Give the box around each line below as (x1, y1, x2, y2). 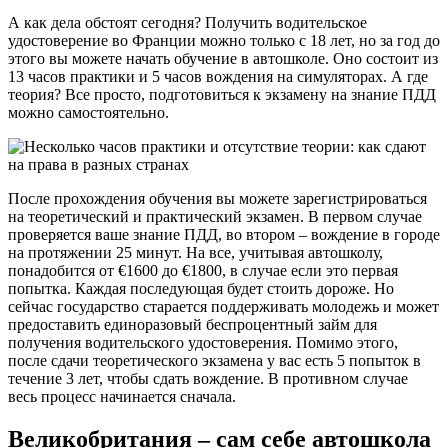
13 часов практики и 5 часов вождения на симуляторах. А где (8, 68, 428, 86)
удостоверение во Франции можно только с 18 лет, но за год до (8, 32, 440, 50)
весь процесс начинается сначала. (8, 388, 236, 406)
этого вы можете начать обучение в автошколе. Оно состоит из (8, 50, 438, 68)
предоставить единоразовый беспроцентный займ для (8, 316, 377, 334)
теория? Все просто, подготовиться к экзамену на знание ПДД (8, 86, 436, 104)
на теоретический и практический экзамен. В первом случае (8, 208, 422, 226)
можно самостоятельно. (8, 104, 169, 122)
